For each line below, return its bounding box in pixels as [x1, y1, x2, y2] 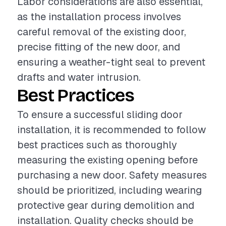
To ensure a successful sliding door [17, 108, 183, 121]
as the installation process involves [17, 10, 181, 23]
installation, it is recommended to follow [17, 123, 206, 136]
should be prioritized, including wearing [17, 184, 202, 197]
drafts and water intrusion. [17, 71, 141, 84]
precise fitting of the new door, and [17, 40, 180, 53]
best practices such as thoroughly [17, 138, 177, 151]
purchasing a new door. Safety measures [17, 168, 207, 182]
